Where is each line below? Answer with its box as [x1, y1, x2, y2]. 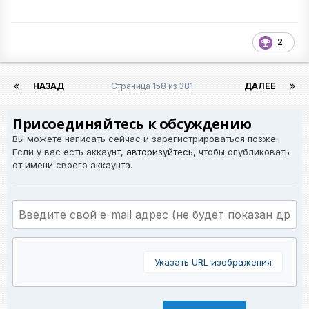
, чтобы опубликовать [193, 146, 290, 157]
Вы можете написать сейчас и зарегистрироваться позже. [12, 132, 278, 144]
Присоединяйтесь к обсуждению [12, 114, 252, 133]
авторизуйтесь [126, 146, 193, 157]
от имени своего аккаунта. [12, 159, 132, 170]
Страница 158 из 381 [111, 80, 197, 91]
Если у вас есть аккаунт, [12, 146, 126, 157]
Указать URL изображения [154, 256, 272, 268]
